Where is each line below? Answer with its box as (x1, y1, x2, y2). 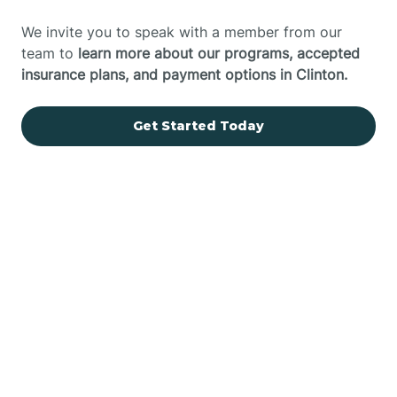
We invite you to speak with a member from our (21, 22, 342, 41)
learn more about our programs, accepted (78, 43, 360, 62)
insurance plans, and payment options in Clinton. (21, 65, 347, 83)
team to (21, 43, 78, 62)
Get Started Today (133, 117, 264, 134)
